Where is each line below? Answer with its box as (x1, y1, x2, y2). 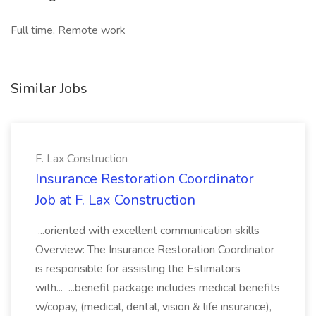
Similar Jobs (11, 79, 87, 98)
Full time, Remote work (11, 23, 126, 38)
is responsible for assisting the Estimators (35, 261, 241, 276)
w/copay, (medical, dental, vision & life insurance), (35, 299, 272, 315)
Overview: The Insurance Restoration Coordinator (35, 242, 274, 257)
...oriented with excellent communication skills (35, 223, 260, 238)
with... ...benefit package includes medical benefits (35, 280, 280, 296)
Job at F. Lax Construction (35, 190, 195, 209)
